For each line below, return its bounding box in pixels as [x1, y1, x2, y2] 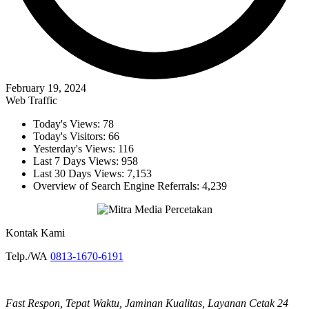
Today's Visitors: [33, 130, 108, 143]
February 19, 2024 [6, 82, 86, 94]
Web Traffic [6, 94, 57, 107]
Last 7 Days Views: [33, 155, 121, 168]
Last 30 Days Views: [33, 168, 127, 180]
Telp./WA [6, 250, 50, 263]
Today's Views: [33, 118, 103, 130]
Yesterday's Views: [33, 143, 118, 155]
